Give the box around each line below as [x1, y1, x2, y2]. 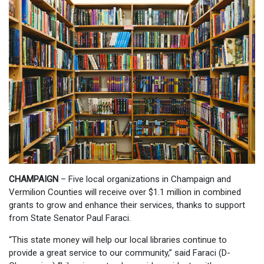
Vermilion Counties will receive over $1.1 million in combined [9, 187, 241, 197]
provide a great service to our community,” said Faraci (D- [9, 247, 230, 258]
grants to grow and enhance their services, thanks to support [9, 200, 245, 210]
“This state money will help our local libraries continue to [9, 235, 227, 245]
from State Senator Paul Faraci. [9, 213, 131, 223]
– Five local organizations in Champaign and [58, 174, 231, 184]
